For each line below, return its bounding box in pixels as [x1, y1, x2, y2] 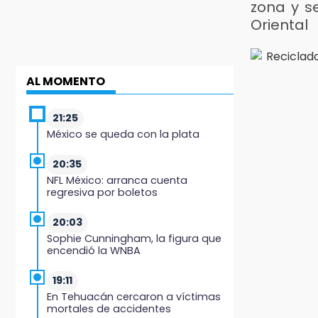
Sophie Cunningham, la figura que [47, 231, 221, 246]
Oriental [251, 14, 308, 35]
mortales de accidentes [47, 301, 171, 316]
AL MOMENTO [26, 72, 105, 89]
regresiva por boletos [47, 185, 158, 199]
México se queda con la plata [47, 126, 199, 141]
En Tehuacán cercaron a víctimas [47, 289, 221, 304]
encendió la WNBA [47, 243, 141, 258]
